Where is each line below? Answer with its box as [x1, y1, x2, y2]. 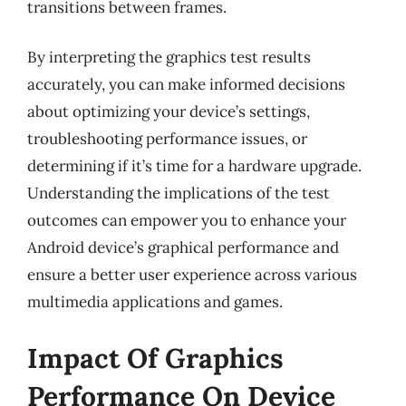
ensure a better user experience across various [27, 265, 357, 285]
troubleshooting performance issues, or [27, 129, 307, 149]
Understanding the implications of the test [27, 183, 330, 203]
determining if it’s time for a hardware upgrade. [27, 156, 362, 176]
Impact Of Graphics [27, 340, 284, 375]
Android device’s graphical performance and [27, 237, 339, 257]
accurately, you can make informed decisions [27, 74, 345, 94]
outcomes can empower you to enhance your [27, 210, 346, 230]
